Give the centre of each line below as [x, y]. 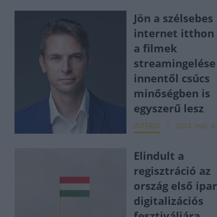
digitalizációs [169, 201]
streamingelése [175, 63]
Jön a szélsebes [174, 18]
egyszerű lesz [169, 108]
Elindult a [159, 155]
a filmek [156, 48]
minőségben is [172, 93]
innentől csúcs [172, 78]
